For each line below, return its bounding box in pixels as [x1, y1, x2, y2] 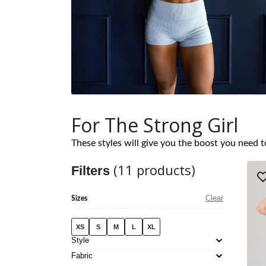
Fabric [71, 251, 93, 261]
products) [133, 161, 195, 179]
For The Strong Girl [71, 112, 238, 138]
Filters [71, 163, 113, 179]
